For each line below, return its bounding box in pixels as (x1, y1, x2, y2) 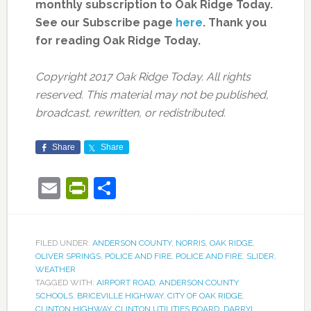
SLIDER (246, 251, 274, 261)
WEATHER (35, 264, 76, 274)
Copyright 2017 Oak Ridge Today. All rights (35, 69, 251, 83)
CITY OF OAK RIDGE (167, 290, 242, 301)
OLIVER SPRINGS (35, 251, 101, 261)
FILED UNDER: (35, 237, 92, 248)
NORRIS (175, 237, 205, 248)
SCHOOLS (35, 290, 73, 301)
